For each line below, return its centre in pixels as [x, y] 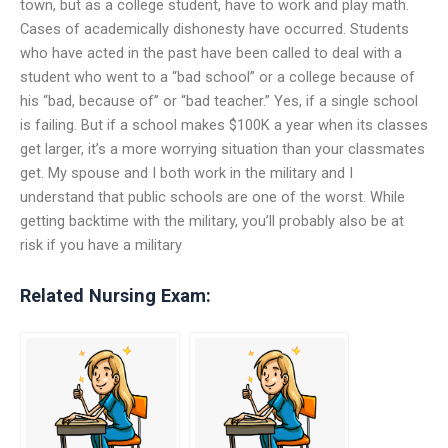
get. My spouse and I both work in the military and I [186, 172]
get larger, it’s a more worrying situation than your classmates [222, 148]
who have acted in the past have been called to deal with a [211, 52]
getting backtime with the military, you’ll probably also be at [212, 220]
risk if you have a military [101, 244]
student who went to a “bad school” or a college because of [217, 76]
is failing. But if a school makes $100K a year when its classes [224, 124]
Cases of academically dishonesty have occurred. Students [214, 28]
